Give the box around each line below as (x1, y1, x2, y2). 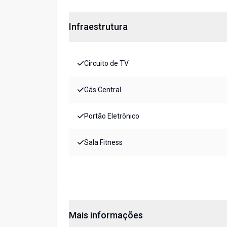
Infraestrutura (69, 21, 128, 32)
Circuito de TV (84, 59, 129, 68)
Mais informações (69, 210, 143, 221)
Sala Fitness (84, 138, 123, 147)
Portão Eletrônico (84, 112, 139, 121)
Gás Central (84, 86, 121, 94)
